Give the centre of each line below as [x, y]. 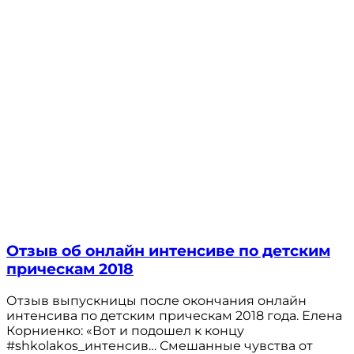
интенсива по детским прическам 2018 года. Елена [174, 316]
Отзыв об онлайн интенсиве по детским [168, 251]
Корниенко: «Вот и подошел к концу [125, 331]
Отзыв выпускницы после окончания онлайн [156, 301]
